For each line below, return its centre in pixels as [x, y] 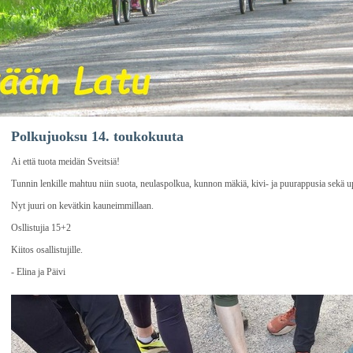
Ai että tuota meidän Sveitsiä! [65, 162]
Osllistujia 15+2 [41, 228]
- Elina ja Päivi [38, 272]
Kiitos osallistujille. [47, 250]
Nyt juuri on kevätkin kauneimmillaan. [82, 206]
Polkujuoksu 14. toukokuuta [97, 136]
